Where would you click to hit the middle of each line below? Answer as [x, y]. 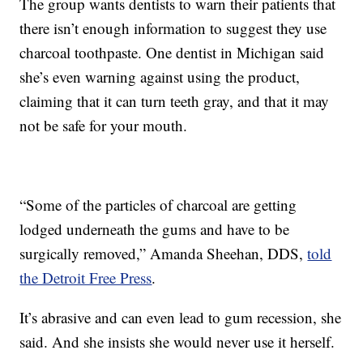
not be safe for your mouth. [104, 126]
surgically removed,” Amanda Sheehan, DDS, [164, 254]
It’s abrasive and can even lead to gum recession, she [181, 318]
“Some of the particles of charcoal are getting [158, 205]
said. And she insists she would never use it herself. [177, 342]
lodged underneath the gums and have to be [155, 229]
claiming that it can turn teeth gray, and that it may [175, 101]
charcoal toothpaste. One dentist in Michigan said [172, 53]
